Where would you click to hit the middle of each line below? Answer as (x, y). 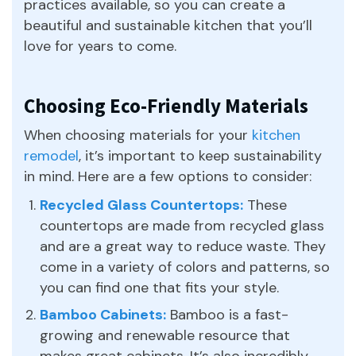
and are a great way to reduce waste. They (183, 246)
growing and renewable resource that (165, 335)
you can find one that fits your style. (159, 287)
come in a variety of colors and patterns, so (185, 267)
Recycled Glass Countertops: (141, 205)
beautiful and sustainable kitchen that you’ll (168, 25)
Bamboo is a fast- (227, 314)
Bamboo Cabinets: (103, 314)
